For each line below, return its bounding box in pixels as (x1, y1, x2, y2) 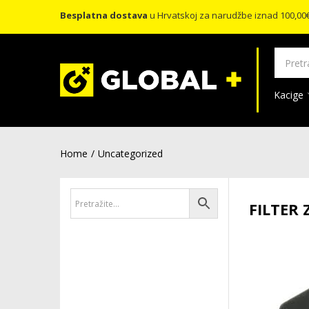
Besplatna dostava (60, 9, 148, 21)
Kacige (274, 88, 306, 101)
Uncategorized (98, 147, 163, 160)
